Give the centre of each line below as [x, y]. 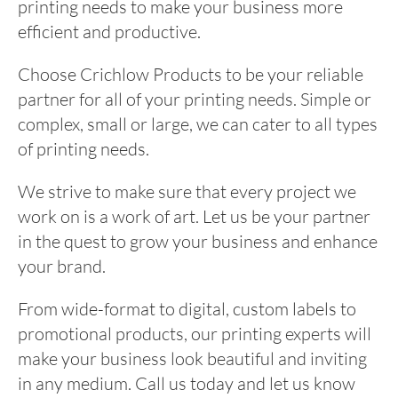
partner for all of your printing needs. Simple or [195, 99]
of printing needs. [84, 148]
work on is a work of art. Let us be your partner [194, 216]
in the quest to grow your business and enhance [198, 241]
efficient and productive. [109, 31]
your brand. [62, 266]
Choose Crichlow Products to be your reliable [191, 74]
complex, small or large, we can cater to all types [198, 123]
